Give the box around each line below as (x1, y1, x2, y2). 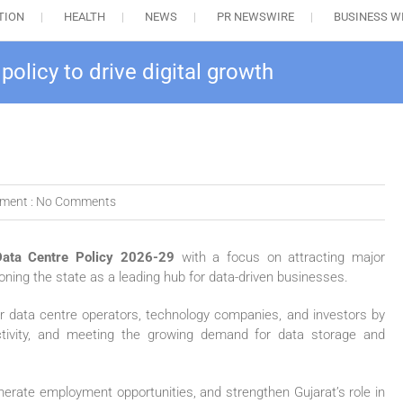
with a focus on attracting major (174, 249, 386, 266)
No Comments (36, 194, 116, 210)
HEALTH (63, 10, 105, 24)
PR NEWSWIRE (216, 10, 294, 24)
